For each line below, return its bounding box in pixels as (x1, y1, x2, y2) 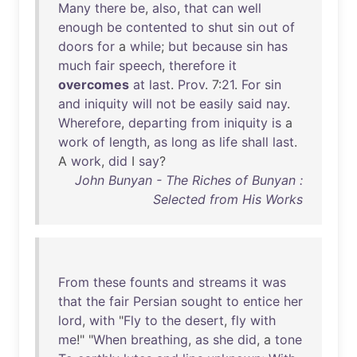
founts (130, 274, 168, 290)
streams (198, 274, 246, 290)
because (192, 38, 242, 54)
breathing (131, 331, 188, 347)
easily (199, 96, 233, 112)
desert (185, 312, 224, 328)
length (109, 134, 147, 150)
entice (243, 293, 280, 309)
